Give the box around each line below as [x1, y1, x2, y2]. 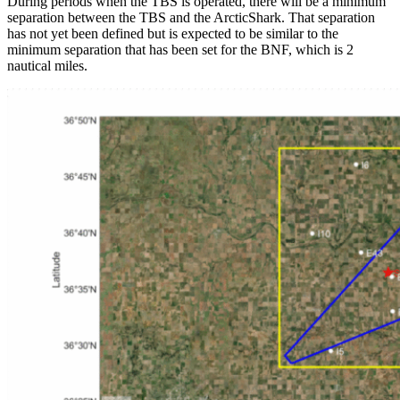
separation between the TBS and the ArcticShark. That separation [7, 9, 375, 25]
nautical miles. [7, 57, 87, 73]
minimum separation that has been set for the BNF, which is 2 [7, 41, 354, 57]
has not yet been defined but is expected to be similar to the [7, 25, 338, 41]
